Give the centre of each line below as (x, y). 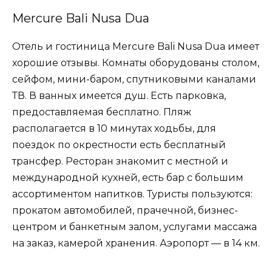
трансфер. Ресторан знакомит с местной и (120, 161)
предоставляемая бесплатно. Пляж (102, 112)
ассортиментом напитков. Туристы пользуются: (132, 194)
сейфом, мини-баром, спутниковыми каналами (134, 79)
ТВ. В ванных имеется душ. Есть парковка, (119, 95)
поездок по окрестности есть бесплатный (119, 144)
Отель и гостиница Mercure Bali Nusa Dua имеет (136, 46)
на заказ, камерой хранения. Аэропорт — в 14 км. (136, 243)
